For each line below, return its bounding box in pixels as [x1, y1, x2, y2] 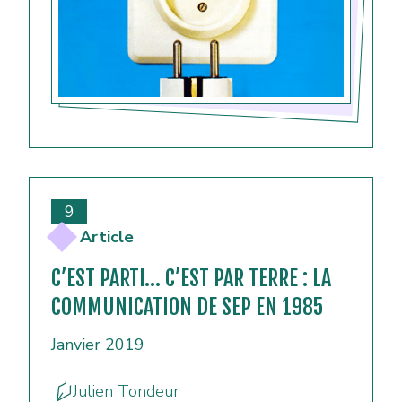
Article [80, 226, 134, 249]
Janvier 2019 [51, 334, 144, 356]
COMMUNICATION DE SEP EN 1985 [51, 293, 323, 321]
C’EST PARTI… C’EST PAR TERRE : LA [51, 265, 331, 293]
